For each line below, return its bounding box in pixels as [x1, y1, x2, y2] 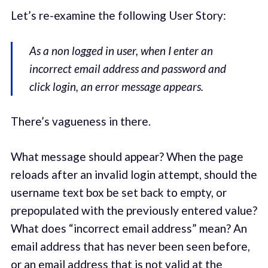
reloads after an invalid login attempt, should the [10, 167, 257, 181]
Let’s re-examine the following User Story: [10, 8, 226, 23]
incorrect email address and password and [29, 61, 227, 75]
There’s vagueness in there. [10, 114, 151, 129]
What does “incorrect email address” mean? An [10, 221, 247, 235]
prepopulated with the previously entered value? [10, 203, 257, 217]
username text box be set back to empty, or [10, 185, 227, 199]
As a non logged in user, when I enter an [29, 43, 214, 57]
